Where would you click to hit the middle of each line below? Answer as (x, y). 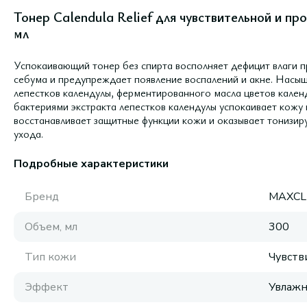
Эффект (47, 287)
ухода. (28, 134)
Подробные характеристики (91, 164)
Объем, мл (51, 227)
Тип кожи (50, 257)
